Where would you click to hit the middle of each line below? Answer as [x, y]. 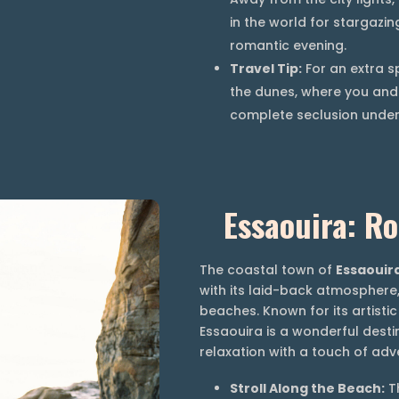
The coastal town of [268, 270]
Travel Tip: [266, 69]
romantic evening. [288, 46]
